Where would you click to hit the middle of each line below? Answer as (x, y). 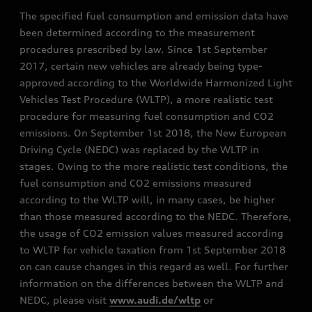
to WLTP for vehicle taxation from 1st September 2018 (153, 250)
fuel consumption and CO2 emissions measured (135, 183)
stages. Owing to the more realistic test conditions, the (154, 166)
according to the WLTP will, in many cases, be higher (147, 200)
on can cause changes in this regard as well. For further (154, 266)
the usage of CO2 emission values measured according (151, 233)
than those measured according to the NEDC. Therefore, (156, 216)
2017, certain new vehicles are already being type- (141, 66)
